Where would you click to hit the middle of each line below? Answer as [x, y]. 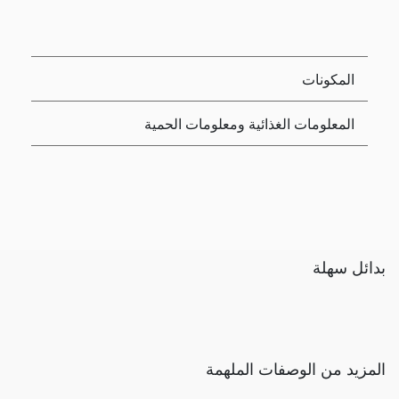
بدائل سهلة [349, 267]
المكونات [328, 79]
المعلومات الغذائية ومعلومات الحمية [249, 124]
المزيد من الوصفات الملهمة [296, 369]
